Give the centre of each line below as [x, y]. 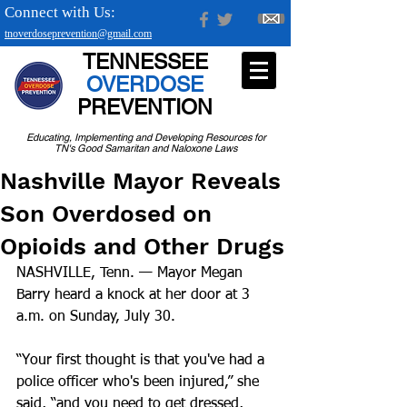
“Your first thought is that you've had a [143, 361]
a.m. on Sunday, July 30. [96, 317]
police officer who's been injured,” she [140, 382]
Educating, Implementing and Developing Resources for [146, 137]
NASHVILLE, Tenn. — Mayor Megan [132, 273]
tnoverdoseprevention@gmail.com [78, 34]
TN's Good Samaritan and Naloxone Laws [146, 148]
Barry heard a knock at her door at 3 [135, 295]
